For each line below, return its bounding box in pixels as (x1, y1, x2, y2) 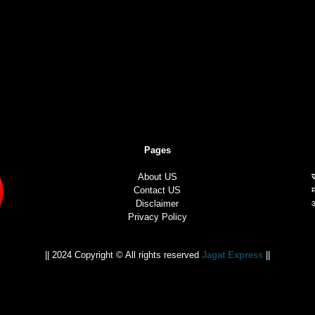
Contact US (134, 185, 181, 195)
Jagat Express (202, 249, 263, 260)
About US (137, 172, 177, 182)
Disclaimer (136, 198, 179, 209)
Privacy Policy (127, 212, 187, 222)
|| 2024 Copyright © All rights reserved (45, 249, 202, 260)
